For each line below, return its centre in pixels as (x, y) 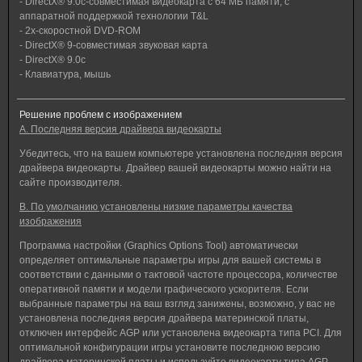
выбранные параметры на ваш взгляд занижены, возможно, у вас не (177, 304)
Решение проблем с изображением (101, 115)
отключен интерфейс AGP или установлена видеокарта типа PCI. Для (181, 333)
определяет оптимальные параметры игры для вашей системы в (170, 260)
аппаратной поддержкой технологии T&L (114, 16)
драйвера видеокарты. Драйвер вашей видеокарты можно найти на (175, 168)
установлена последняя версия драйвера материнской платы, (164, 318)
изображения (51, 221)
